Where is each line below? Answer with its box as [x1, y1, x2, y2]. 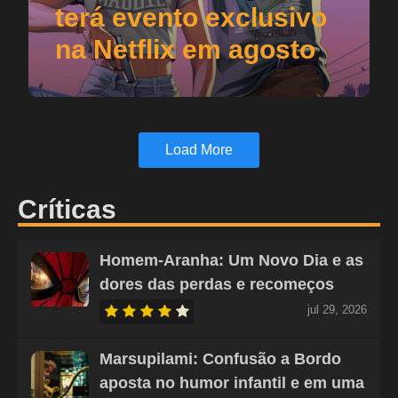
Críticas [18, 194, 116, 224]
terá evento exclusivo [55, 2, 327, 32]
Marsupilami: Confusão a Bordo [99, 349, 341, 368]
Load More [165, 141, 233, 157]
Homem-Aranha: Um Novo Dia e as [99, 251, 363, 269]
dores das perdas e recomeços [99, 275, 334, 293]
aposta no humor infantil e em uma [99, 373, 364, 392]
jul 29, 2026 [307, 302, 367, 316]
